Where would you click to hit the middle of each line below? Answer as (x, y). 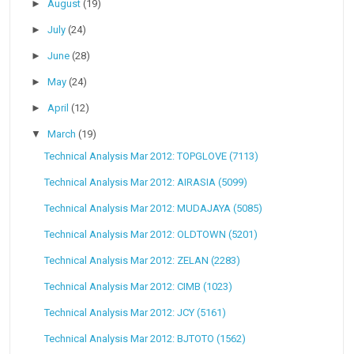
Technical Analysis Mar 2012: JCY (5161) (135, 313)
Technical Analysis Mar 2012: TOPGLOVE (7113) (151, 156)
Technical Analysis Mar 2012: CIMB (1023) (138, 287)
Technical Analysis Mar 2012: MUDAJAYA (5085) (153, 209)
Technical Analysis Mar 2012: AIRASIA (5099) (145, 183)
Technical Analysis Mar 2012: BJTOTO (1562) (145, 339)
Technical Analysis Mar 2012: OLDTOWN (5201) (151, 235)
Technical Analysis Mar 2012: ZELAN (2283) (142, 261)
